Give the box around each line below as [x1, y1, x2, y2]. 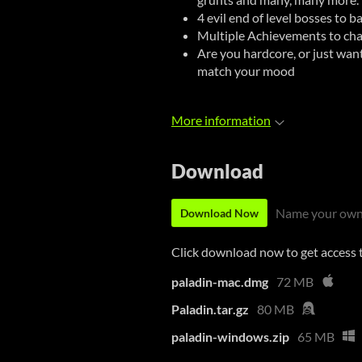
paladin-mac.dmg [171, 273, 268, 289]
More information [171, 112, 271, 128]
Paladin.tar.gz [171, 301, 249, 317]
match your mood [197, 63, 295, 79]
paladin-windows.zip [171, 328, 289, 344]
